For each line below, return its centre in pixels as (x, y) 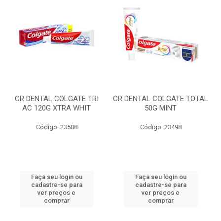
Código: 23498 (161, 127)
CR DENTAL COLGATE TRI (56, 99)
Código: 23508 (56, 127)
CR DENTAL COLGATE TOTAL (161, 99)
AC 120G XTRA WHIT (56, 108)
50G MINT (161, 108)
